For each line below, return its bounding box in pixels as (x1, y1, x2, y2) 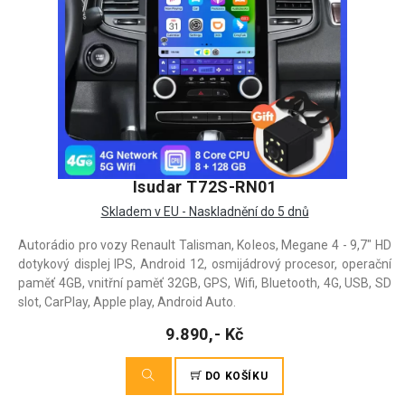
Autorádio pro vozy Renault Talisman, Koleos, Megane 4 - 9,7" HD (18, 238, 391, 252)
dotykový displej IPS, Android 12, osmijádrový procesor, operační (18, 257, 391, 271)
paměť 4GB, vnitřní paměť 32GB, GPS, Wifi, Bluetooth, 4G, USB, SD (18, 276, 391, 290)
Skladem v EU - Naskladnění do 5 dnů (100, 204, 309, 219)
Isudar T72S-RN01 (132, 177, 278, 196)
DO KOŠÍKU (202, 370, 268, 382)
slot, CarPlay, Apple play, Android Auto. (18, 295, 236, 309)
